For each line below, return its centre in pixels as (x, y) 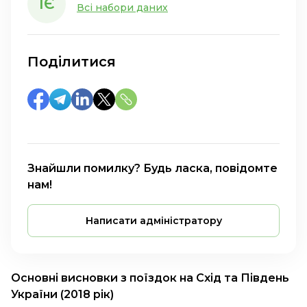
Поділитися (72, 62)
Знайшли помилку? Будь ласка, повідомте (152, 168)
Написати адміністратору (153, 221)
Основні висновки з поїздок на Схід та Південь (150, 278)
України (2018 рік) (62, 294)
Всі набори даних (122, 8)
